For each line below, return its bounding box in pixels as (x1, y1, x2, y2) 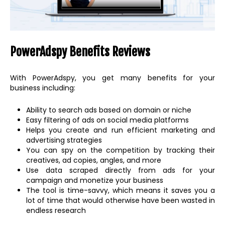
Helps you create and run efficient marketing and (26, 125, 215, 135)
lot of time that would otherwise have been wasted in (26, 195, 215, 205)
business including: (10, 82, 75, 93)
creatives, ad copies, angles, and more (26, 155, 161, 165)
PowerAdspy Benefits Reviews (10, 44, 150, 59)
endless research (26, 205, 86, 215)
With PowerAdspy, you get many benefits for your (10, 72, 215, 83)
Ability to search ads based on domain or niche (26, 104, 191, 115)
